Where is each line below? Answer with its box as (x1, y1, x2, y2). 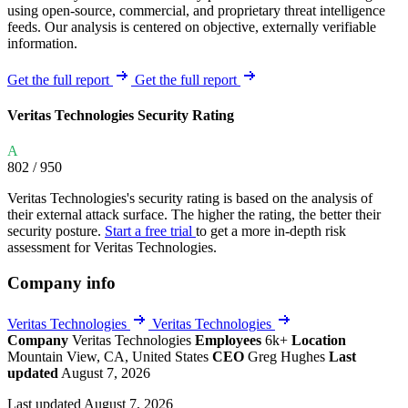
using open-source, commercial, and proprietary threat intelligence (7, 2, 385, 18)
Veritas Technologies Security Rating (7, 107, 234, 124)
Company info (7, 273, 116, 293)
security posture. (7, 223, 105, 240)
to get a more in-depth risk (196, 223, 346, 240)
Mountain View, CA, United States (7, 348, 212, 364)
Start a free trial (105, 223, 196, 240)
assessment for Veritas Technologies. (7, 240, 217, 256)
